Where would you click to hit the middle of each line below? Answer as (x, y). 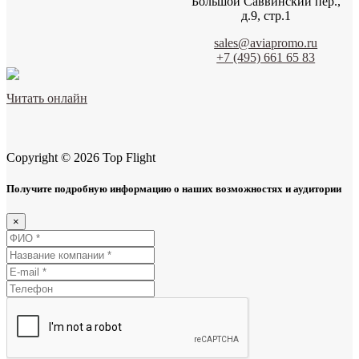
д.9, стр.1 (266, 15)
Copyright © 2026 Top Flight (81, 157)
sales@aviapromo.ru (266, 42)
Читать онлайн (47, 98)
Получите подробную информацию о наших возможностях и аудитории (174, 188)
